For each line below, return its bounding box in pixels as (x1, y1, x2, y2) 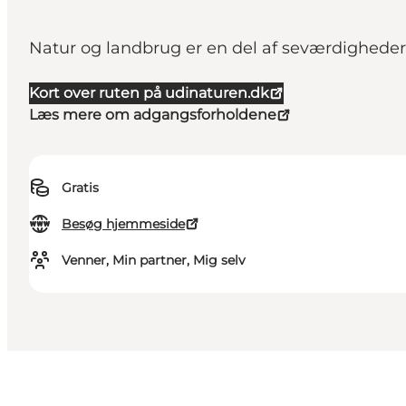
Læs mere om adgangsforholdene (29, 106, 276, 124)
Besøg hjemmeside (62, 216, 185, 233)
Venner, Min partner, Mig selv (62, 252, 246, 269)
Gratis (62, 179, 99, 197)
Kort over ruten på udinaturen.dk (29, 84, 269, 102)
